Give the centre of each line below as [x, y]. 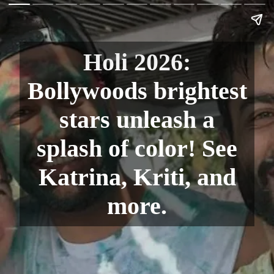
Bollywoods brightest [137, 91]
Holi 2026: [137, 62]
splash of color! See [137, 148]
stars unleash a [137, 120]
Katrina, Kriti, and [137, 177]
